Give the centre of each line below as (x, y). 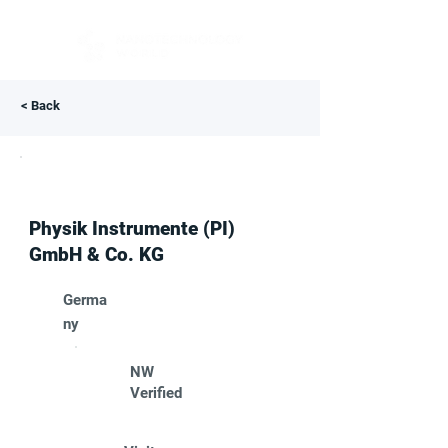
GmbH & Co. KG (96, 254)
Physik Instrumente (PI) (132, 228)
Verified (156, 393)
